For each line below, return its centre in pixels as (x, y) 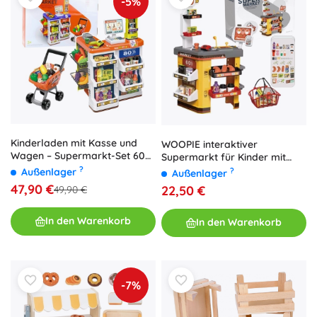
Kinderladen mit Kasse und (74, 143)
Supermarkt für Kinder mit (224, 157)
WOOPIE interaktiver (209, 144)
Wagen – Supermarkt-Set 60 (78, 155)
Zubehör (181, 169)
